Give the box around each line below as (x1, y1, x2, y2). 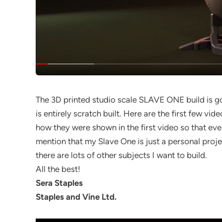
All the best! (36, 164, 80, 174)
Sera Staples (36, 177, 83, 188)
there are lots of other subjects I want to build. (36, 150, 207, 160)
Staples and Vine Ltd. (36, 191, 116, 202)
